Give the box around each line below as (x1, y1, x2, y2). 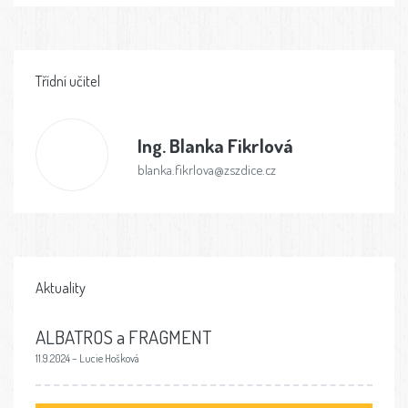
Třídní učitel (36, 71, 100, 91)
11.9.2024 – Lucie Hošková (36, 351, 139, 365)
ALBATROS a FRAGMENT (36, 324, 211, 350)
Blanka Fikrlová (166, 132, 293, 158)
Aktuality (36, 278, 86, 298)
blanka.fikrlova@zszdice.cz (138, 160, 276, 178)
